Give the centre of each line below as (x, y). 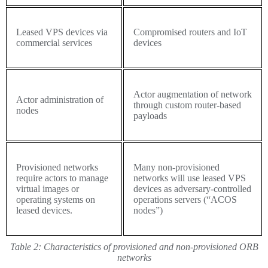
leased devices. (44, 211)
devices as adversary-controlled (192, 189)
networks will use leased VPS (190, 178)
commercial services (54, 43)
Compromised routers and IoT (190, 32)
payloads (150, 116)
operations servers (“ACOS (185, 200)
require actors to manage (62, 178)
